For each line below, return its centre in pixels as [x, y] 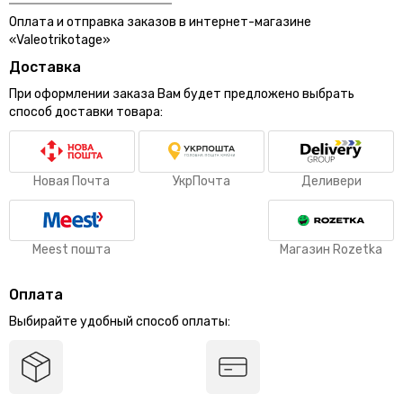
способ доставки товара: [86, 112]
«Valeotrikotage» [60, 40]
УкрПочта [201, 181]
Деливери [331, 181]
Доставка [45, 67]
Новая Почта [72, 181]
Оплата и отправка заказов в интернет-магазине [160, 22]
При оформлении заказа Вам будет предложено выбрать [182, 94]
